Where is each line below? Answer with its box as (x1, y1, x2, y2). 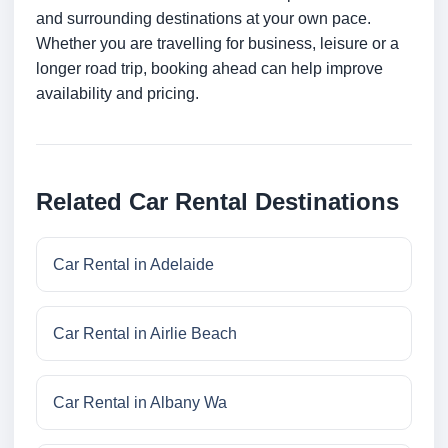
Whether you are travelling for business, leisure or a (36, 35, 399, 53)
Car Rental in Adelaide (53, 256, 214, 274)
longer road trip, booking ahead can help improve (36, 60, 383, 78)
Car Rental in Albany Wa (53, 394, 227, 412)
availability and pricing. (36, 85, 199, 103)
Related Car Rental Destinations (36, 188, 399, 216)
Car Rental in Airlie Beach (53, 325, 237, 343)
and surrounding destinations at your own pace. (36, 10, 371, 28)
